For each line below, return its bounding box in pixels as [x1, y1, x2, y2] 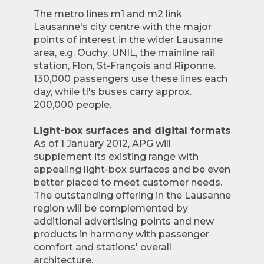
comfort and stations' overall [33, 242, 171, 253]
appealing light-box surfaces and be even [33, 164, 230, 175]
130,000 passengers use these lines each [33, 73, 227, 84]
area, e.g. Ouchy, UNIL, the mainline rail [33, 47, 214, 58]
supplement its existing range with [33, 151, 199, 162]
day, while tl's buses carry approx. [33, 86, 192, 97]
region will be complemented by [33, 203, 188, 214]
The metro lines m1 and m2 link [33, 8, 182, 19]
